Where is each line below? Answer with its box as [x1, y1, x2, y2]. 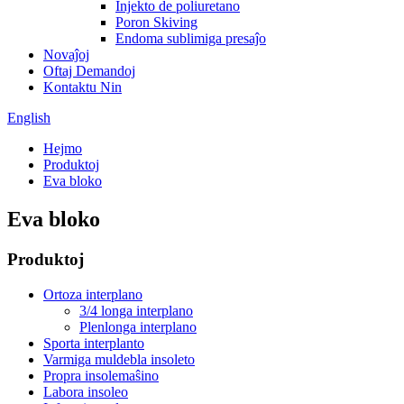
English [7, 110, 50, 125]
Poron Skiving [115, 14, 197, 30]
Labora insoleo [43, 383, 128, 399]
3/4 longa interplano [79, 302, 193, 318]
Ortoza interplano [43, 286, 142, 302]
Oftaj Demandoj [43, 63, 135, 78]
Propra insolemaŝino [43, 367, 159, 383]
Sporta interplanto [43, 335, 144, 351]
